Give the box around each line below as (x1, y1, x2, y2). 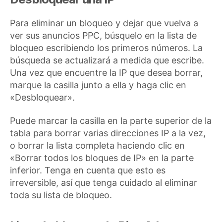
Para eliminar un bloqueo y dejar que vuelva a (10, 17, 198, 28)
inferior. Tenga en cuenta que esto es (10, 165, 166, 175)
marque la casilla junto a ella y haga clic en (10, 79, 186, 90)
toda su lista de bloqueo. (10, 190, 112, 200)
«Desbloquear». (10, 92, 75, 103)
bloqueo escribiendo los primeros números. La (10, 42, 203, 53)
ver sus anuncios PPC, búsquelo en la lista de (10, 30, 197, 41)
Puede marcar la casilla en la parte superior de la (10, 115, 212, 126)
